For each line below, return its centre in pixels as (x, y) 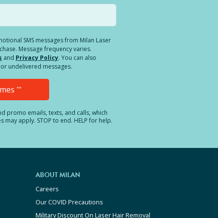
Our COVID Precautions (69, 202)
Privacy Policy (37, 58)
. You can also (77, 58)
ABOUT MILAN (58, 175)
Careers (47, 189)
